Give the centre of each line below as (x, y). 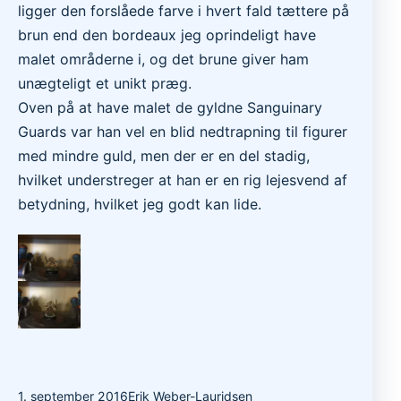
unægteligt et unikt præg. (105, 83)
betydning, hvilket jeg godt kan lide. (140, 204)
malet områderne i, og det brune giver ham (163, 59)
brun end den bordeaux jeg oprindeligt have (167, 34)
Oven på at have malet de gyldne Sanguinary (170, 107)
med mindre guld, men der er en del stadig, (164, 155)
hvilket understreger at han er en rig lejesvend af (183, 179)
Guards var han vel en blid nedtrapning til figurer (183, 131)
